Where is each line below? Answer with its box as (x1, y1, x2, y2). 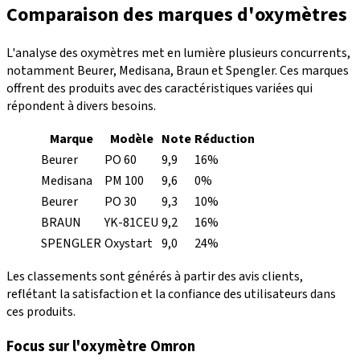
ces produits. (6, 303, 76, 321)
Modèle (109, 130, 153, 149)
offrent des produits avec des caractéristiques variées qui (6, 80, 313, 98)
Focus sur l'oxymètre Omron (6, 336, 195, 358)
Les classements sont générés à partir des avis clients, (6, 268, 303, 286)
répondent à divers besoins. (6, 97, 156, 116)
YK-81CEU (104, 214, 158, 232)
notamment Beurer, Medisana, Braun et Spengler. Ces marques (6, 62, 349, 80)
